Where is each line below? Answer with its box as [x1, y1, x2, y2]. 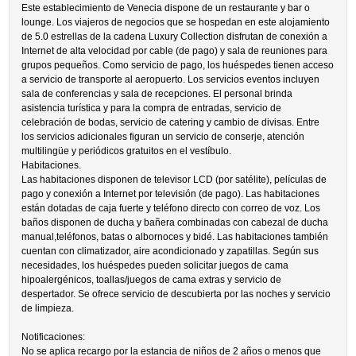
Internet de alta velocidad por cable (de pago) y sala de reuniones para [21, 45, 328, 56]
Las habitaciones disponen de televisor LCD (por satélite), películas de [21, 174, 327, 185]
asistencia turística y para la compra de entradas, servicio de [21, 103, 282, 114]
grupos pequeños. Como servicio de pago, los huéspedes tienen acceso [21, 60, 335, 71]
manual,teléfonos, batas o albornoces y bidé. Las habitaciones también [21, 231, 329, 242]
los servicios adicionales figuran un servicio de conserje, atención [21, 131, 305, 142]
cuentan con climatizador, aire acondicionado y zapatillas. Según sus [21, 246, 319, 257]
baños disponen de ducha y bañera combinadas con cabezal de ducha [21, 217, 329, 228]
